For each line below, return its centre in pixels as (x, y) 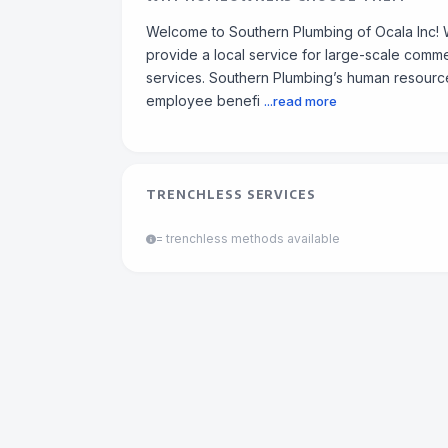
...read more (300, 101)
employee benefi (203, 100)
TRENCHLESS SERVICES (231, 194)
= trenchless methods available (248, 238)
